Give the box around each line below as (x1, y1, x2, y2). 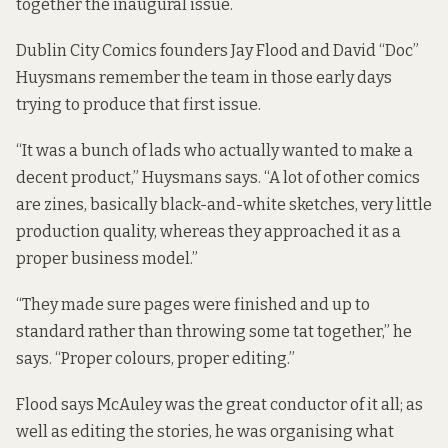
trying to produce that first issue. (16, 94, 261, 114)
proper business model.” (16, 249, 198, 269)
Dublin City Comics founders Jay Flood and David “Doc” (16, 40, 419, 60)
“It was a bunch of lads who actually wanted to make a (16, 141, 413, 161)
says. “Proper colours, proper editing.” (16, 349, 295, 369)
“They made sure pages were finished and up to (16, 295, 370, 315)
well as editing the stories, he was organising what (16, 422, 394, 442)
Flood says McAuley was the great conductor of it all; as (16, 395, 423, 415)
